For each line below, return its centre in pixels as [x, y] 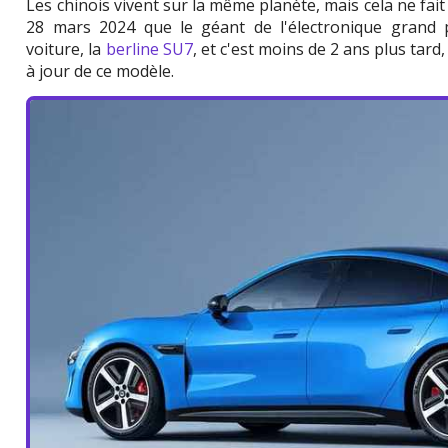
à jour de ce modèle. [100, 71]
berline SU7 [149, 49]
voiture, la [66, 49]
